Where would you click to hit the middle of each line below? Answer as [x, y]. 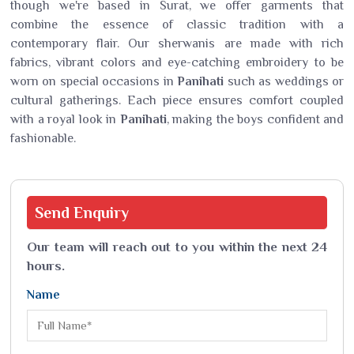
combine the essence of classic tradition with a [177, 24]
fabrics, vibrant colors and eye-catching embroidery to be [177, 62]
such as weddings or [286, 81]
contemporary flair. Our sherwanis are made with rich [177, 43]
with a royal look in [65, 119]
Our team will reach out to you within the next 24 [177, 247]
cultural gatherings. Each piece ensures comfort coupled [177, 100]
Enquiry [101, 213]
